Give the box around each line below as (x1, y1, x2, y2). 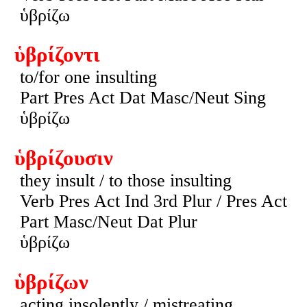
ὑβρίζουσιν (14, 147, 113, 171)
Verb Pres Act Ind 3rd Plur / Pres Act (19, 191, 287, 212)
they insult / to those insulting (19, 171, 232, 191)
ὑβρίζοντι (14, 43, 100, 67)
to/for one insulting (19, 67, 157, 88)
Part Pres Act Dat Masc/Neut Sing (19, 88, 266, 108)
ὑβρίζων (14, 270, 88, 294)
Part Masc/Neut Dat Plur (19, 212, 197, 232)
